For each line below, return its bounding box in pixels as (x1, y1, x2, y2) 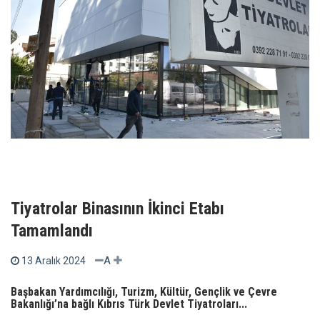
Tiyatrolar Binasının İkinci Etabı (11, 199, 224, 219)
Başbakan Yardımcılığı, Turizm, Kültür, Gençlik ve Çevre (11, 285, 277, 299)
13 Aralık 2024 (21, 255, 86, 267)
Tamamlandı (11, 221, 93, 241)
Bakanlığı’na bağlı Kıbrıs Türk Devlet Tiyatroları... (11, 297, 247, 311)
